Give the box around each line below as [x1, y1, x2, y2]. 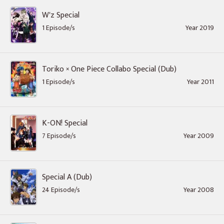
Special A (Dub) [42, 170, 92, 184]
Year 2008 [183, 184, 214, 195]
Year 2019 [185, 22, 214, 33]
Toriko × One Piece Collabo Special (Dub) [42, 62, 176, 76]
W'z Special [42, 8, 79, 22]
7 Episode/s [42, 130, 76, 141]
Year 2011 [187, 76, 214, 87]
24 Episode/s [42, 184, 80, 195]
